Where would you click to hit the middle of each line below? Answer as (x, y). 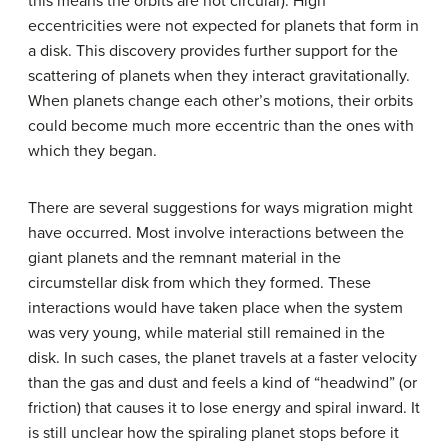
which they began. (92, 150)
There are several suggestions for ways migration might (220, 207)
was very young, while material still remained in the (206, 332)
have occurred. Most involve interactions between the (216, 232)
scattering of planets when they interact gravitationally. (219, 75)
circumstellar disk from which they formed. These (199, 282)
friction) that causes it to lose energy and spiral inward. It (224, 407)
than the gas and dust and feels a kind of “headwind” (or (222, 382)
